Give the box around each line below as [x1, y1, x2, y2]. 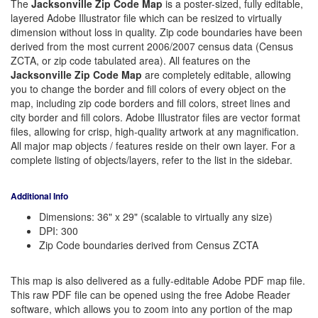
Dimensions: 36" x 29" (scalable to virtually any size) [39, 209, 273, 224]
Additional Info [11, 190, 68, 203]
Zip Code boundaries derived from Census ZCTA [39, 238, 258, 253]
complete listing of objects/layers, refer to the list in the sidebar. [11, 153, 292, 168]
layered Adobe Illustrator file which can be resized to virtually [11, 11, 282, 26]
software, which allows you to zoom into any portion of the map [11, 302, 292, 317]
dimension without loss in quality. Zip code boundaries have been [11, 25, 302, 40]
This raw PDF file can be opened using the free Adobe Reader [11, 287, 290, 302]
